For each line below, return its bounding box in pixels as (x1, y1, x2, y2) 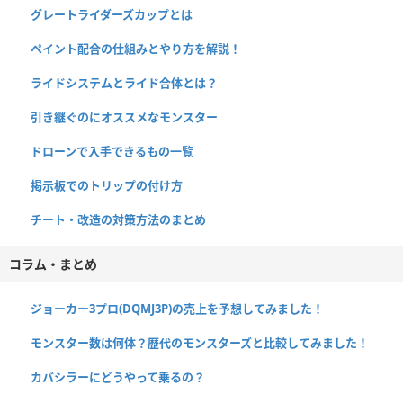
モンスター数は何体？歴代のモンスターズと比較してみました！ (31, 334, 369, 351)
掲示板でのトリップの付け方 (31, 176, 183, 193)
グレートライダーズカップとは (31, 5, 193, 22)
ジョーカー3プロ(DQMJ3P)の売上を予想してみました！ (31, 300, 324, 317)
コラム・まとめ (9, 255, 97, 273)
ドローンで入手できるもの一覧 (31, 142, 193, 159)
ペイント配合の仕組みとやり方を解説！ (31, 40, 241, 57)
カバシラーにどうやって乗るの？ (31, 368, 205, 385)
